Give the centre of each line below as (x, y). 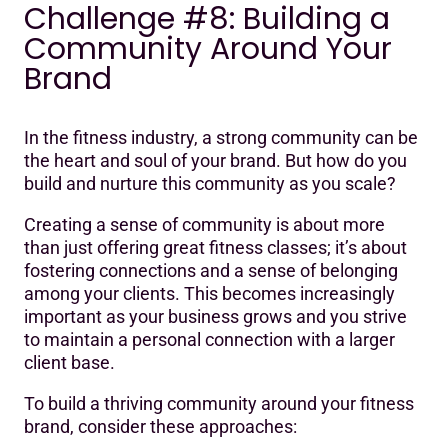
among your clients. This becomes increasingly (209, 293)
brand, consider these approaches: (160, 426)
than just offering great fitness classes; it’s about (215, 247)
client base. (69, 362)
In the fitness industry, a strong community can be (221, 137)
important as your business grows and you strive (215, 316)
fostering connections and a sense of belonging (211, 270)
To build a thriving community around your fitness (219, 403)
